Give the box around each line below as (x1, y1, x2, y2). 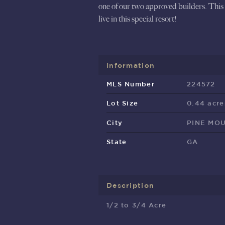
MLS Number (106, 80, 155, 87)
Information (106, 61, 155, 69)
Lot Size (106, 99, 139, 107)
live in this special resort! (98, 14, 177, 24)
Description (106, 181, 155, 189)
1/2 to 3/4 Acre (106, 201, 167, 209)
